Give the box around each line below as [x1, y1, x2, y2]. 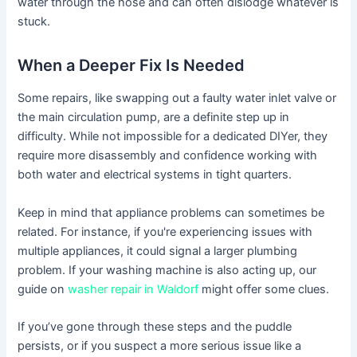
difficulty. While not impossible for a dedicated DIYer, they [18, 129, 328, 144]
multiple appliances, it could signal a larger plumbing [18, 243, 298, 258]
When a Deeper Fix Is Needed [18, 56, 245, 76]
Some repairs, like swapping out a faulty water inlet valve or [18, 91, 337, 106]
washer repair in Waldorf [68, 281, 199, 296]
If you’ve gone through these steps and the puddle [18, 320, 292, 335]
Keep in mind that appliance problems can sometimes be [18, 205, 325, 220]
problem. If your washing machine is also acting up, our [18, 262, 317, 277]
